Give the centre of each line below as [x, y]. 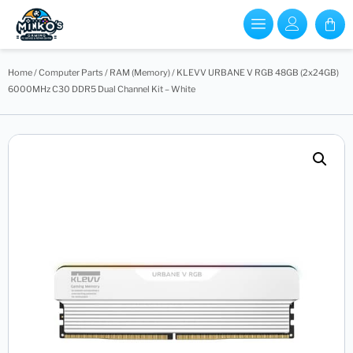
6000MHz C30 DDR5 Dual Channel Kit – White [102, 89]
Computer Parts [71, 72]
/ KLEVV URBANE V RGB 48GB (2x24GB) [255, 72]
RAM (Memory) [140, 72]
